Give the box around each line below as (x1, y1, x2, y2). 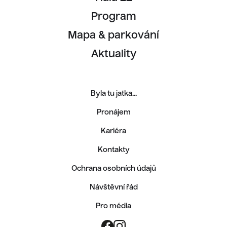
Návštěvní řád (89, 183, 138, 191)
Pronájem (96, 108, 131, 116)
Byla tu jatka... (90, 90, 137, 97)
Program (91, 12, 136, 22)
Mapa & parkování (68, 30, 159, 41)
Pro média (96, 202, 131, 210)
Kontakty (97, 146, 130, 154)
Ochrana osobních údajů (71, 165, 156, 172)
